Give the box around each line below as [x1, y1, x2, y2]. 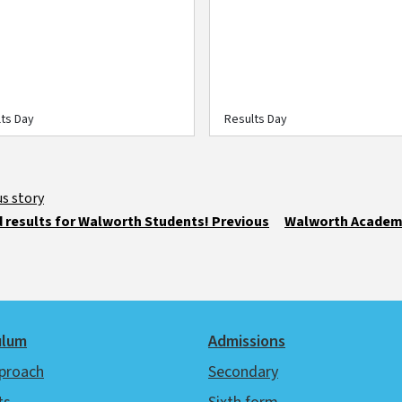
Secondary [208, 361, 278, 384]
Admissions [208, 330, 285, 354]
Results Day [224, 110, 288, 129]
